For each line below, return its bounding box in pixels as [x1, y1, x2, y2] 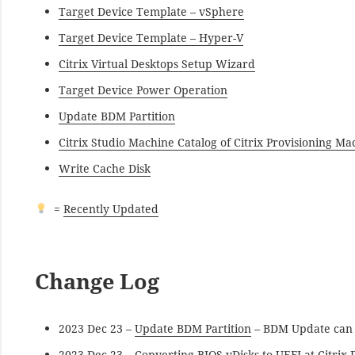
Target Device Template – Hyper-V [59, 29, 244, 45]
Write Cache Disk [59, 160, 151, 176]
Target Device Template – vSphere [59, 3, 245, 19]
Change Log [35, 265, 160, 296]
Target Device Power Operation [59, 82, 228, 97]
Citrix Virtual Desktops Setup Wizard [59, 55, 256, 71]
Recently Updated [63, 200, 159, 216]
